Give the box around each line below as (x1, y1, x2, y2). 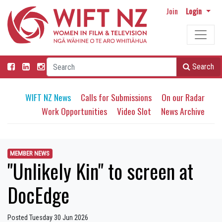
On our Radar (162, 91, 205, 104)
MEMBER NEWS (10, 150, 50, 158)
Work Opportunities (42, 105, 107, 118)
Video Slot (117, 105, 151, 118)
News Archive (161, 105, 205, 118)
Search (192, 62, 214, 72)
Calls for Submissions (81, 91, 152, 104)
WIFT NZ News (25, 91, 71, 104)
